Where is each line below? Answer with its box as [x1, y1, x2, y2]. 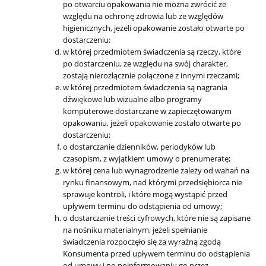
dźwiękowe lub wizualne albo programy [63, 93, 202, 104]
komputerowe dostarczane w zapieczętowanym [63, 105, 232, 116]
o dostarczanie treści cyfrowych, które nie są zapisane [63, 212, 251, 223]
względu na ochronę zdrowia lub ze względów [63, 10, 223, 21]
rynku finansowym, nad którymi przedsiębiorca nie [63, 176, 242, 188]
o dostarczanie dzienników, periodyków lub [63, 141, 216, 152]
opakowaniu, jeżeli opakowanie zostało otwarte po [63, 117, 241, 128]
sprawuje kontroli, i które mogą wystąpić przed [63, 188, 227, 199]
